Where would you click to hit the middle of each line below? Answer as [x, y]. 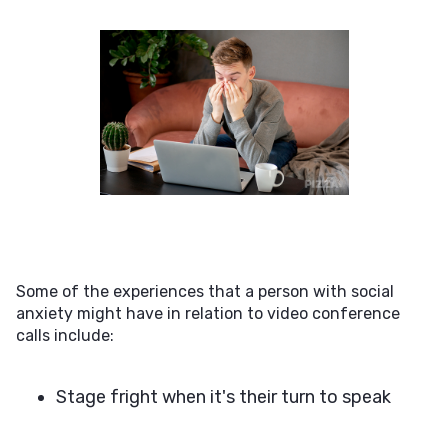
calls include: [65, 335]
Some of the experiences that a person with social [205, 291]
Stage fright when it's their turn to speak [223, 397]
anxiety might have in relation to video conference [208, 313]
